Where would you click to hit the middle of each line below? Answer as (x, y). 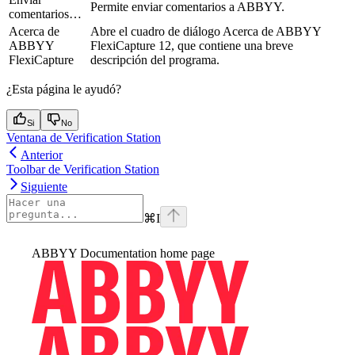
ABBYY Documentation (94, 254)
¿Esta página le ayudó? (64, 90)
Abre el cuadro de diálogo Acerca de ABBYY (206, 32)
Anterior (42, 155)
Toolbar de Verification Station (83, 170)
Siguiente (44, 187)
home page (186, 254)
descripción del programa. (155, 60)
